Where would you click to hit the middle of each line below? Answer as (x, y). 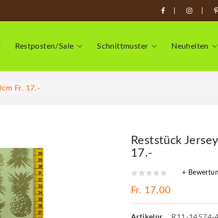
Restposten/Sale (45, 46)
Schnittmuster (123, 46)
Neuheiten (190, 46)
